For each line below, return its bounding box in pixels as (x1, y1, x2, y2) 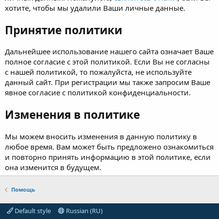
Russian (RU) (64, 206, 103, 215)
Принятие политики (5, 22, 122, 38)
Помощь (11, 185, 35, 193)
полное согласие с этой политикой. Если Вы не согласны (5, 57, 210, 67)
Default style (13, 206, 51, 215)
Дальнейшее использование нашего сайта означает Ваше (5, 46, 214, 57)
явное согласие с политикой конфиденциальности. (5, 88, 191, 98)
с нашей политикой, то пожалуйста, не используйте (5, 67, 192, 77)
